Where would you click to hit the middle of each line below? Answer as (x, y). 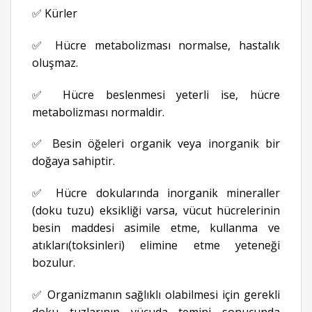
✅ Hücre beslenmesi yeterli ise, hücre (156, 94)
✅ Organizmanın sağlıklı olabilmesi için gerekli (156, 295)
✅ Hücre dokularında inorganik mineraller (156, 193)
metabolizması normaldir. (98, 112)
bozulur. (54, 263)
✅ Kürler (55, 14)
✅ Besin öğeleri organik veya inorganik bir (156, 144)
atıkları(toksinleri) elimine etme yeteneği (156, 245)
